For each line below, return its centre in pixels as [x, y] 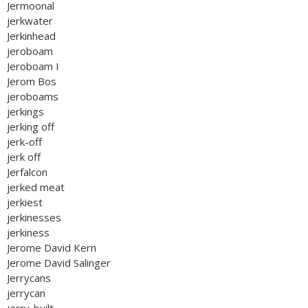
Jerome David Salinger [59, 263]
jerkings [25, 111]
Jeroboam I [33, 66]
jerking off [31, 126]
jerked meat [36, 187]
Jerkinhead [31, 36]
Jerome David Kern [52, 247]
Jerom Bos [32, 81]
